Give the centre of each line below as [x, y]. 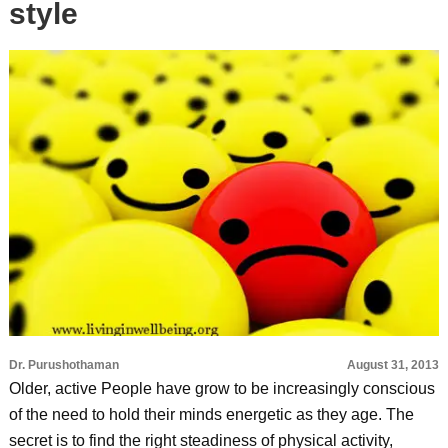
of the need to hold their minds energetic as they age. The [211, 414]
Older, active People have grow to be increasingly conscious [221, 388]
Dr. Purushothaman [63, 365]
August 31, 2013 [393, 365]
